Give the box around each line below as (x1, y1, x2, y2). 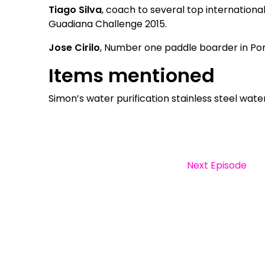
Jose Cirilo (49, 40, 101, 54)
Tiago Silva (49, 2, 102, 17)
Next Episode (187, 158, 247, 172)
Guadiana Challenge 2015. (49, 17, 167, 31)
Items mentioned (49, 62, 215, 89)
